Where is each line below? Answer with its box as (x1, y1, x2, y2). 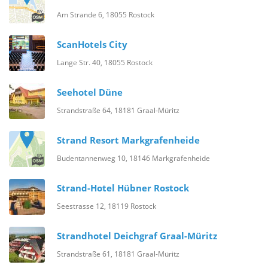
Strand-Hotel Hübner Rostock (57, 181, 189, 195)
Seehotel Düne (57, 86, 123, 99)
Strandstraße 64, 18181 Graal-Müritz (57, 105, 179, 115)
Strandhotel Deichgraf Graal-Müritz (57, 229, 217, 243)
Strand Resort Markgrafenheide (57, 133, 200, 147)
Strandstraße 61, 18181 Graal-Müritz (57, 249, 179, 259)
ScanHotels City (57, 38, 127, 51)
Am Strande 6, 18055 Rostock (57, 10, 154, 20)
